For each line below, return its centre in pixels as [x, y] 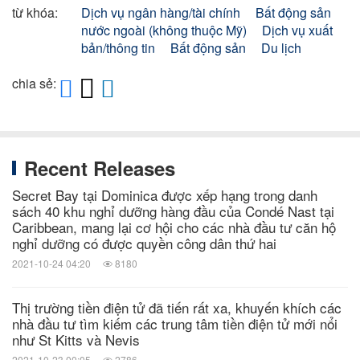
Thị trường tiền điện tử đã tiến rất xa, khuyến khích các [177, 307]
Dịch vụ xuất [297, 30]
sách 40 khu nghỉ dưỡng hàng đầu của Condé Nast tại [173, 211]
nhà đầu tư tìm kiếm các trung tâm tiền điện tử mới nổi [175, 323]
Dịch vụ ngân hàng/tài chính [161, 12]
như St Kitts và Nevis [76, 340]
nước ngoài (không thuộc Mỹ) [164, 30]
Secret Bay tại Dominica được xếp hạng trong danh [165, 195]
